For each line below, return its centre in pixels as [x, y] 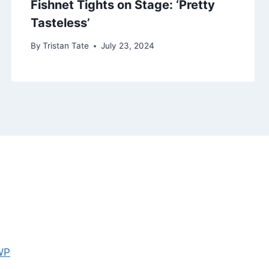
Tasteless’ [60, 23]
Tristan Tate [65, 46]
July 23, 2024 [127, 46]
